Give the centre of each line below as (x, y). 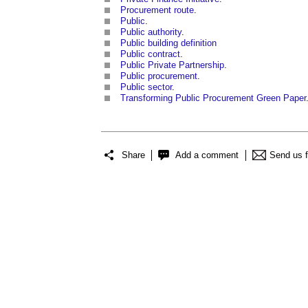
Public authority (151, 32)
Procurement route (157, 10)
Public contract (150, 54)
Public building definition (168, 43)
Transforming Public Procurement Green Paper (213, 98)
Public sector (146, 87)
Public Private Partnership (172, 65)
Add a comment (207, 155)
